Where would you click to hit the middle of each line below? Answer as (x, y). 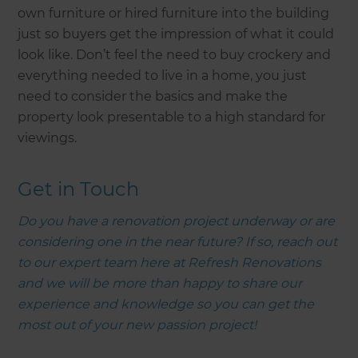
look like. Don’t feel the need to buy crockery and (175, 54)
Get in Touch (79, 189)
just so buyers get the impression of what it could (176, 34)
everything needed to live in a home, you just (163, 75)
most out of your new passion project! (137, 324)
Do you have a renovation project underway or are (177, 221)
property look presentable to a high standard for (172, 117)
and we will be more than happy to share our (160, 283)
